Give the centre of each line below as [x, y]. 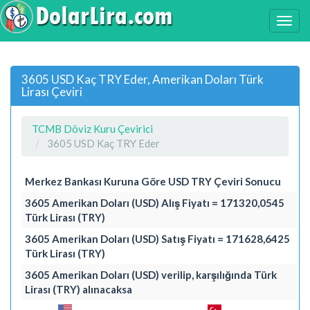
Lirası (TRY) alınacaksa [79, 289]
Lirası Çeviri [52, 91]
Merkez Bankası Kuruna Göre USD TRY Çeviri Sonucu [153, 181]
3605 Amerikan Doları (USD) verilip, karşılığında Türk [151, 274]
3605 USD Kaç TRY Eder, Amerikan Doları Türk [143, 79]
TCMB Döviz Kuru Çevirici [92, 128]
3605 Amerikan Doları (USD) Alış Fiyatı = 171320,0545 [155, 202]
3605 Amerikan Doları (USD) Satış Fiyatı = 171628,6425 [157, 238]
